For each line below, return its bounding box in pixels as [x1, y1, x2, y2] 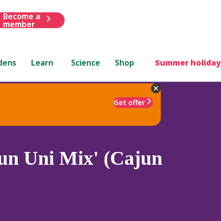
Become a [2, 10, 40, 22]
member [2, 18, 35, 30]
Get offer [113, 97, 145, 107]
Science [71, 57, 101, 68]
